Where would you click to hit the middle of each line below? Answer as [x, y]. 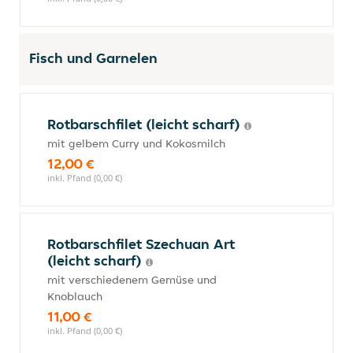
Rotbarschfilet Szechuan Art [141, 244]
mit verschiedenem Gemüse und [132, 280]
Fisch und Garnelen [93, 58]
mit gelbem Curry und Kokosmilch [136, 143]
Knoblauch [75, 296]
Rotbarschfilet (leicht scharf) [146, 124]
